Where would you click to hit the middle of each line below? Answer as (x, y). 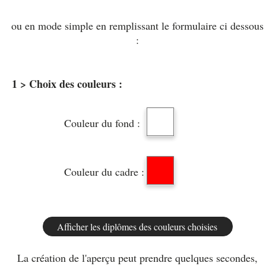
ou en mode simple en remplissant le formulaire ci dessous (137, 26)
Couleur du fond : (102, 123)
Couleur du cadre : (104, 172)
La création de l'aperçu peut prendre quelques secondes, (137, 258)
